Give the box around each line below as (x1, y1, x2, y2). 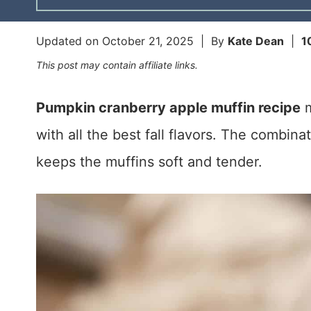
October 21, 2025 (102, 34, 194, 49)
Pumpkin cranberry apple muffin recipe (36, 99, 301, 117)
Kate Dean (228, 34, 284, 49)
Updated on (36, 34, 102, 49)
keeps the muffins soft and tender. (36, 153, 262, 171)
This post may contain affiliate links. (36, 59, 198, 72)
